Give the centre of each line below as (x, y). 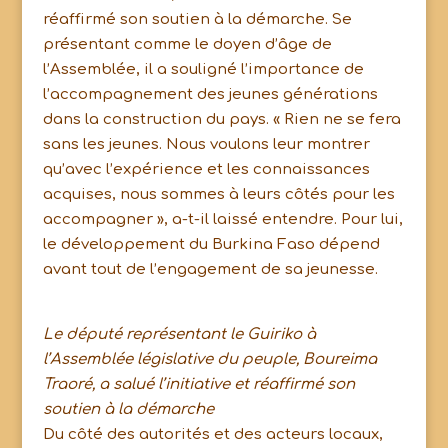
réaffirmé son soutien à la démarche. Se (197, 19)
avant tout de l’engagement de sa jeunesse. (210, 269)
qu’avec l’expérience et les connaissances (206, 169)
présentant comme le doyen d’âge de (187, 44)
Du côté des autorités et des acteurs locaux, (212, 434)
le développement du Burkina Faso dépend (211, 244)
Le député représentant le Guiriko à (179, 334)
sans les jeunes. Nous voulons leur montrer (206, 144)
